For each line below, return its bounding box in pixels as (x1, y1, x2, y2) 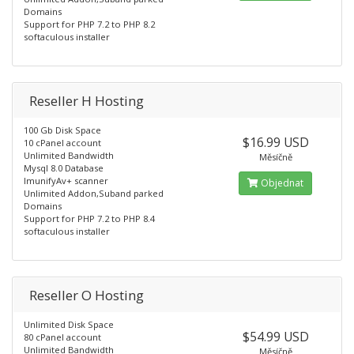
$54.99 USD (242, 328, 309, 345)
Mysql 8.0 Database (24, 162, 104, 174)
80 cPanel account (24, 331, 101, 343)
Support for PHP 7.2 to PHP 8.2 (24, 18, 155, 30)
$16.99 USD (242, 134, 309, 151)
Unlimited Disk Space (24, 318, 114, 330)
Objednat (258, 176, 304, 190)
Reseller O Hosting (29, 286, 144, 304)
